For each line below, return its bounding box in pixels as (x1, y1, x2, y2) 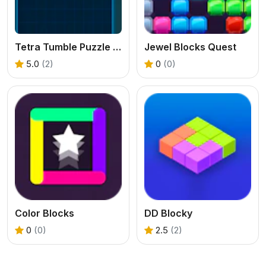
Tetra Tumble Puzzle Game (113, 41, 121, 53)
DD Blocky (144, 207, 192, 220)
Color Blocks (15, 207, 74, 220)
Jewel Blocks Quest (144, 41, 236, 53)
